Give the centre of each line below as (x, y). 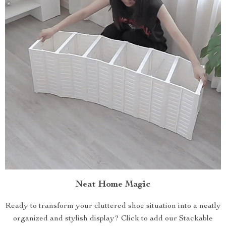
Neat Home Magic (113, 185)
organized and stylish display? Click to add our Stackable (113, 219)
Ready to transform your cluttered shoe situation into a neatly (113, 206)
